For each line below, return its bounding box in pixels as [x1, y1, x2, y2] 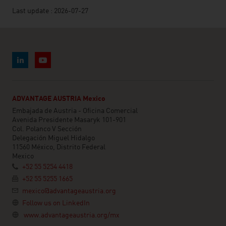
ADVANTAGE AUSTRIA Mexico [12, 95, 105, 102]
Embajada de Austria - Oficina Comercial [12, 107, 138, 115]
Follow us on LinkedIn [22, 200, 90, 207]
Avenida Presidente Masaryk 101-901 [12, 117, 126, 124]
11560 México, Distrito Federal [12, 144, 105, 151]
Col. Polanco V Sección [12, 126, 82, 133]
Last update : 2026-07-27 [12, 8, 88, 15]
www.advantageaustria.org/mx [24, 212, 120, 219]
